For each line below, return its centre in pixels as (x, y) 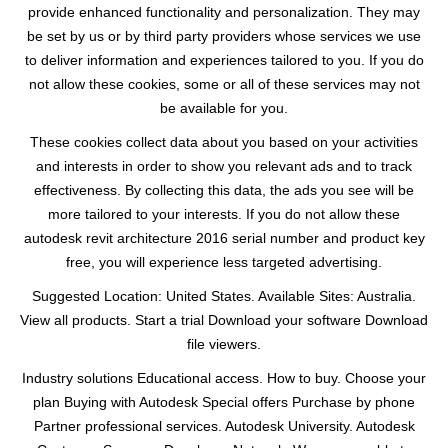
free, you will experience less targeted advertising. (224, 262)
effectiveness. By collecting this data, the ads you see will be (224, 190)
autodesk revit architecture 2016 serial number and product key (224, 238)
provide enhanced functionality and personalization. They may (224, 12)
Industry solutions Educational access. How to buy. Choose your (224, 378)
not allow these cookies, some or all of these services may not (224, 84)
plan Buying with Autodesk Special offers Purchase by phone (224, 402)
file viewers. (224, 344)
